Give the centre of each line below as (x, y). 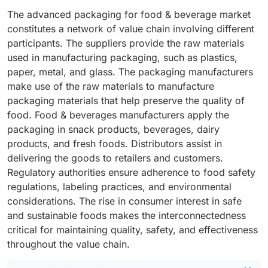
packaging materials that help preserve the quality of (126, 100)
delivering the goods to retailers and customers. (115, 158)
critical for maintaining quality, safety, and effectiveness (133, 229)
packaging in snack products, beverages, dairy (113, 129)
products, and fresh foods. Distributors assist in (115, 143)
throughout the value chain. (68, 244)
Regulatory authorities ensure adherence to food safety (131, 172)
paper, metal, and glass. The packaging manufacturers (130, 71)
